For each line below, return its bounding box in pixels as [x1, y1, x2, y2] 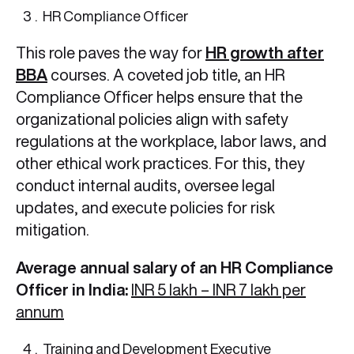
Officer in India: [16, 281, 128, 299]
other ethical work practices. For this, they [16, 155, 305, 172]
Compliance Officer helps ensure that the [16, 88, 303, 106]
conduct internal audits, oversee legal [16, 177, 275, 194]
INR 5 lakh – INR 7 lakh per [131, 281, 306, 299]
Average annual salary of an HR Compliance [16, 259, 333, 277]
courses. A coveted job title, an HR [51, 66, 284, 84]
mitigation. [16, 221, 89, 239]
